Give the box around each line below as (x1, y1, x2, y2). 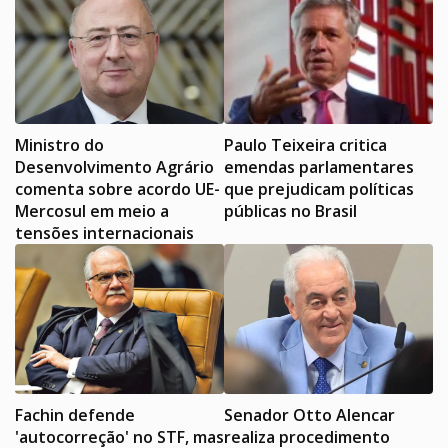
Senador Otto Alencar (224, 403, 395, 426)
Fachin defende (15, 403, 135, 426)
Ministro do (15, 133, 104, 156)
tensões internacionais (15, 221, 194, 244)
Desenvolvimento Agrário (15, 155, 214, 178)
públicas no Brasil (224, 199, 357, 222)
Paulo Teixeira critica (224, 133, 387, 156)
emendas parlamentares (224, 155, 414, 178)
